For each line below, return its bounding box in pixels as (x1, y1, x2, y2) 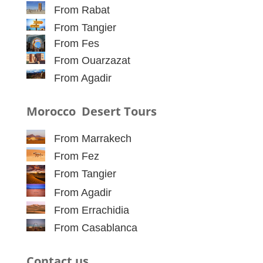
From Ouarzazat (53, 55, 130, 67)
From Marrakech (53, 133, 131, 145)
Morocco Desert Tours (26, 103, 157, 120)
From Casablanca (53, 222, 137, 234)
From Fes (53, 38, 99, 50)
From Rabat (53, 4, 110, 16)
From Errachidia (53, 204, 129, 217)
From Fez (53, 150, 99, 163)
